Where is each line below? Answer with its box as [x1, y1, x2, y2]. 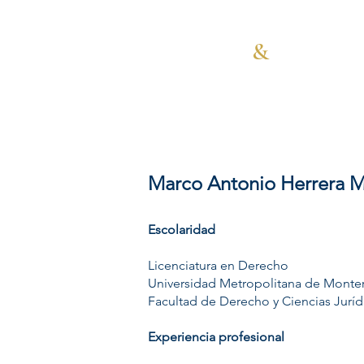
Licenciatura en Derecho [148, 258, 288, 273]
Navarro [167, 37, 252, 67]
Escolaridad [148, 222, 215, 237]
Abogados [167, 62, 296, 92]
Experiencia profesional [148, 329, 284, 344]
